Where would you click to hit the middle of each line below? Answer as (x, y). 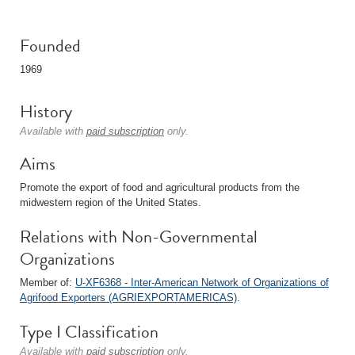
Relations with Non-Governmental (139, 237)
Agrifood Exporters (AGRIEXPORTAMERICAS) (128, 298)
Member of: (48, 282)
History (46, 111)
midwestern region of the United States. (111, 202)
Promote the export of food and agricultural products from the (160, 187)
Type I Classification (89, 332)
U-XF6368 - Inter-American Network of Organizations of (202, 282)
